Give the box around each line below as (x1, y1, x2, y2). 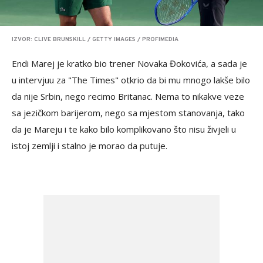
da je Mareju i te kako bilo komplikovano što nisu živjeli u (12, 123, 236, 135)
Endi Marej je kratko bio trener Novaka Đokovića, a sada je (12, 57, 247, 69)
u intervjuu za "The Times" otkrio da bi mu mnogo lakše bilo (12, 73, 250, 86)
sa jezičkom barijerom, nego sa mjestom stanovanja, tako (12, 106, 245, 119)
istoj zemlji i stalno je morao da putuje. (12, 139, 167, 151)
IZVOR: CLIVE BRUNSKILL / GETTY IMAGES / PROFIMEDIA (12, 35, 178, 43)
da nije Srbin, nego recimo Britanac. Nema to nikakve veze (12, 90, 244, 102)
